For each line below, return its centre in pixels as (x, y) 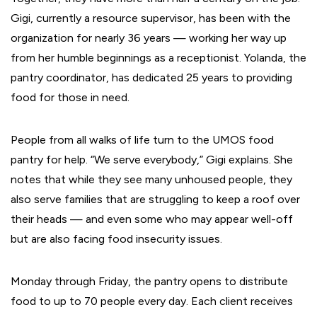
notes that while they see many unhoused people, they (151, 179)
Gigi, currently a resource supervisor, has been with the (151, 18)
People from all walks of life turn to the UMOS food (142, 139)
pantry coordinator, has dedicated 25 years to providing (151, 77)
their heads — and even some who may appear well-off (152, 219)
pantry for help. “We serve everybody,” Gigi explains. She (152, 159)
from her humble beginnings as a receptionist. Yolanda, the (158, 57)
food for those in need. (70, 97)
